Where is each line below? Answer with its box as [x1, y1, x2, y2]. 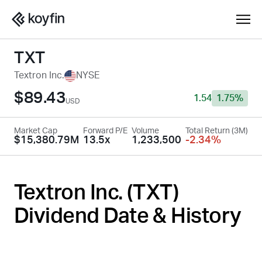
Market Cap [14, 127, 57, 135]
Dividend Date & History [14, 206, 242, 227]
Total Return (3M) [185, 127, 248, 135]
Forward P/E [83, 127, 127, 135]
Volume [132, 127, 159, 135]
